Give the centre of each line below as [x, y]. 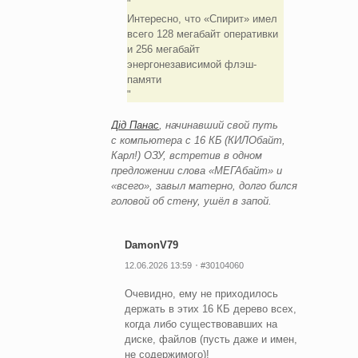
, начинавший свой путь [219, 125]
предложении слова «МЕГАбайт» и [197, 170]
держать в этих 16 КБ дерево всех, [211, 308]
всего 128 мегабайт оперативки [202, 34]
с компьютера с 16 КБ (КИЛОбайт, [198, 140]
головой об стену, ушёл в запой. [191, 201]
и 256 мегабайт [163, 49]
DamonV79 [151, 245]
